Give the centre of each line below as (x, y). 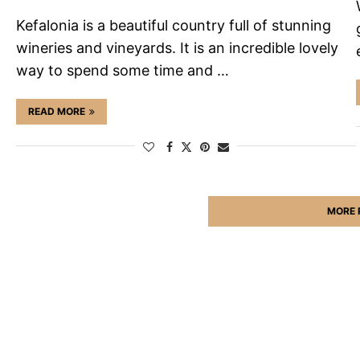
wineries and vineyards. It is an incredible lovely (177, 48)
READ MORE (57, 112)
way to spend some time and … (123, 71)
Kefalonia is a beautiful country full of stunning (174, 26)
